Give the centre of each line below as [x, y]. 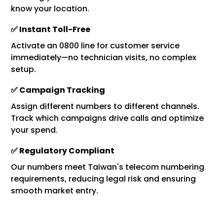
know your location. [50, 9]
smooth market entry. [55, 191]
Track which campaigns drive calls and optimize [108, 118]
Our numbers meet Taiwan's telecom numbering [108, 167]
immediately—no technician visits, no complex [104, 57]
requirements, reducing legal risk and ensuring [104, 179]
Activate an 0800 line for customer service [95, 46]
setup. [24, 69]
